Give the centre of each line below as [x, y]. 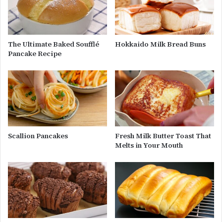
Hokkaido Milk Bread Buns [160, 44]
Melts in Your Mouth [149, 145]
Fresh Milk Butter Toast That [163, 136]
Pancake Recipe [35, 54]
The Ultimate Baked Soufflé [54, 44]
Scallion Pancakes [38, 136]
